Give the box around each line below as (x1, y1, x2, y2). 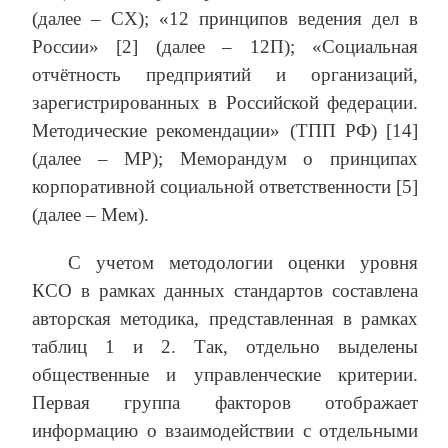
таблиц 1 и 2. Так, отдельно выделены (32, 336, 418, 358)
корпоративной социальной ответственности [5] (32, 176, 418, 198)
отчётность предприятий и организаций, (32, 64, 418, 86)
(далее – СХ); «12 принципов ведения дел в (32, 8, 418, 30)
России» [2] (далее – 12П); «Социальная (32, 36, 418, 58)
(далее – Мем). (32, 204, 149, 226)
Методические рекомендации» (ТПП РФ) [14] (32, 120, 418, 142)
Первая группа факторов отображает (32, 392, 418, 414)
